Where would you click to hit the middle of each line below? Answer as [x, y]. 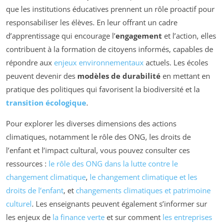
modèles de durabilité [119, 76]
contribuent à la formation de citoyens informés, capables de [110, 49]
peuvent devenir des [42, 76]
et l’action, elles [189, 35]
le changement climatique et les [143, 177]
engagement [139, 35]
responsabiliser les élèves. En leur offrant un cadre [92, 22]
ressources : [27, 163]
